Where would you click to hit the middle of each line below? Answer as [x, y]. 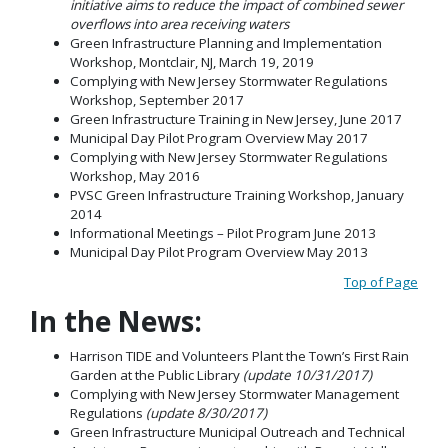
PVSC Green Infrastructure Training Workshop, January [238, 194]
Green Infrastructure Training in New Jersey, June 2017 [236, 118]
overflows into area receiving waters [179, 23]
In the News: [116, 321]
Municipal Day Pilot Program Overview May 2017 [219, 137]
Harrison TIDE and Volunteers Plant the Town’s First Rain [239, 355]
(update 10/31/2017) [307, 374]
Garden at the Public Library [156, 374]
